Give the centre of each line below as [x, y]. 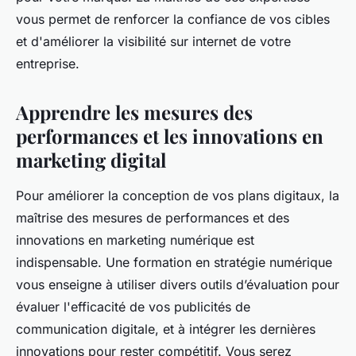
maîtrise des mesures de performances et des [153, 217]
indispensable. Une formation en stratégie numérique [174, 262]
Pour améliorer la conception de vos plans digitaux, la [178, 195]
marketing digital [91, 159]
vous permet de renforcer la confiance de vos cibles [173, 19]
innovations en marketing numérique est [135, 240]
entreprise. [48, 63]
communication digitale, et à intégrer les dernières [166, 329]
